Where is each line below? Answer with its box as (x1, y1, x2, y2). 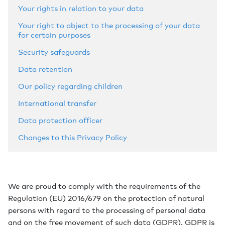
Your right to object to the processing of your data (18, 20, 200, 31)
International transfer (18, 97, 96, 108)
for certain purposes (18, 29, 90, 40)
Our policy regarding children (18, 80, 123, 91)
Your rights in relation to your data (18, 3, 144, 14)
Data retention (18, 63, 72, 74)
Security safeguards (18, 46, 90, 57)
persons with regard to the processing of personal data (8, 204, 205, 215)
